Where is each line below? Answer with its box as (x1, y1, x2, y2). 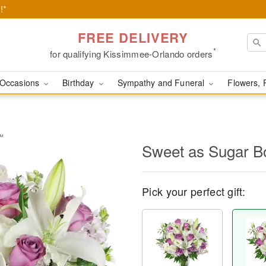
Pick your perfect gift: (142, 183, 245, 199)
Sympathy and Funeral (117, 77, 207, 88)
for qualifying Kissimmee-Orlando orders (49, 47, 213, 60)
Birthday (62, 77, 97, 88)
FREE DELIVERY (77, 27, 189, 47)
